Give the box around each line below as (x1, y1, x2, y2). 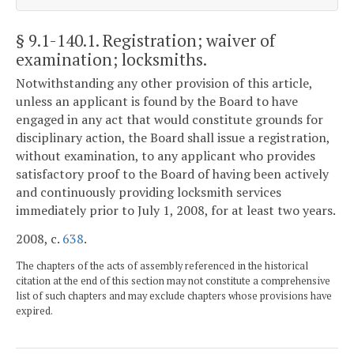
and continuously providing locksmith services (16, 183, 281, 201)
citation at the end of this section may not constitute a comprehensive (16, 273, 330, 288)
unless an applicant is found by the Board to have (16, 92, 298, 111)
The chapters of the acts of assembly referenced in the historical (16, 258, 308, 273)
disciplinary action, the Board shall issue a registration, (16, 129, 330, 147)
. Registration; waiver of (96, 28, 275, 51)
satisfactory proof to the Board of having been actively (16, 165, 329, 183)
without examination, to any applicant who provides (16, 147, 315, 165)
